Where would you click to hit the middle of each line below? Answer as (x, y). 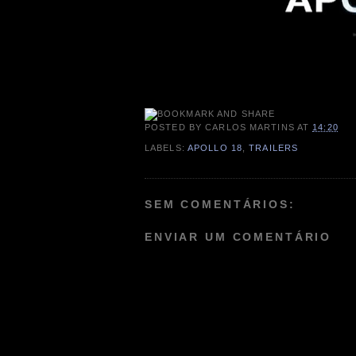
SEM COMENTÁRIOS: (220, 204)
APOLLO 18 (215, 147)
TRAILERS (274, 147)
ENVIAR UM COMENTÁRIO (238, 237)
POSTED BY (175, 128)
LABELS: (166, 147)
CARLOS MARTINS (250, 128)
